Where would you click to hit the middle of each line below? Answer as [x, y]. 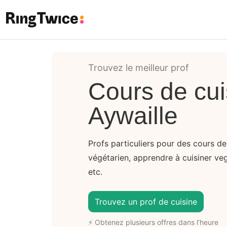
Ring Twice [29, 35]
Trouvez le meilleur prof [139, 67]
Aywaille [133, 116]
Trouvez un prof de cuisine [146, 201]
